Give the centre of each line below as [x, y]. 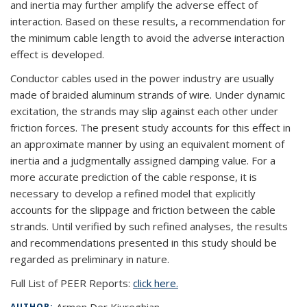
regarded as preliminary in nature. [90, 259]
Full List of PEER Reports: [72, 283]
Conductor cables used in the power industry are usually [142, 78]
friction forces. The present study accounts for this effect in [150, 127]
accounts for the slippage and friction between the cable [143, 210]
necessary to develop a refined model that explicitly [133, 193]
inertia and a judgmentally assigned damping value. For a [143, 160]
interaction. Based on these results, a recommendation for [148, 21]
